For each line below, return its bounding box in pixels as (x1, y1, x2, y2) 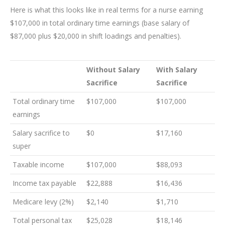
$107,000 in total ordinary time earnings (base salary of (10, 18, 189, 28)
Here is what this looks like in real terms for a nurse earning (10, 5, 203, 15)
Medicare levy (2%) (13, 197, 74, 207)
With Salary (156, 65, 197, 75)
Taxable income (13, 160, 64, 170)
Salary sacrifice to (13, 128, 70, 138)
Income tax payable (13, 178, 76, 188)
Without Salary (86, 65, 140, 75)
